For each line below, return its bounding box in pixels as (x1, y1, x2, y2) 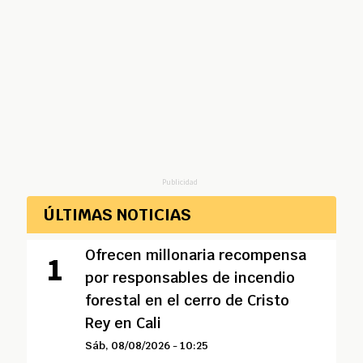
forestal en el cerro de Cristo (84, 291, 289, 310)
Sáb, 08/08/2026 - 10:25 (84, 339, 208, 352)
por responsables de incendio (84, 268, 295, 287)
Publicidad (161, 177, 198, 187)
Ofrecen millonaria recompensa (84, 246, 306, 264)
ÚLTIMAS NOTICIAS (43, 204, 191, 225)
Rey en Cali (84, 314, 161, 332)
